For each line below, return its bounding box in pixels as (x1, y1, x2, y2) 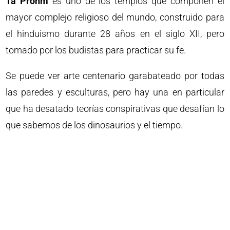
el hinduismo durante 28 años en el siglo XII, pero (6, 28, 224, 40)
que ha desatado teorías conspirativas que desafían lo (6, 103, 224, 114)
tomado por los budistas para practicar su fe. (6, 45, 186, 56)
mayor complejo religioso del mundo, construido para (6, 12, 224, 23)
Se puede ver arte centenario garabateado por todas (6, 70, 224, 82)
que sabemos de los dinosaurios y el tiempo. (6, 120, 183, 131)
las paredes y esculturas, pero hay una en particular (6, 87, 224, 98)
